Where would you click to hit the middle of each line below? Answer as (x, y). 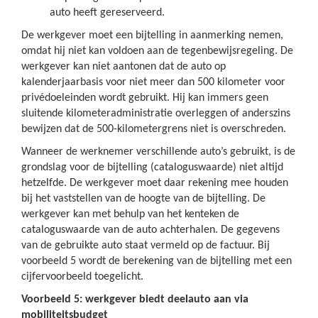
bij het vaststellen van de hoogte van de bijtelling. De (143, 199)
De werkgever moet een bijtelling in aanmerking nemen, (152, 35)
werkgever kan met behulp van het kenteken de (130, 214)
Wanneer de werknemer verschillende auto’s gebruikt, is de (158, 152)
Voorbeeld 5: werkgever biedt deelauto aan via (135, 300)
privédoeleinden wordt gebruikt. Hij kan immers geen (145, 98)
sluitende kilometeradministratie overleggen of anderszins (156, 114)
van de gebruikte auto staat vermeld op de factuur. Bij (146, 246)
